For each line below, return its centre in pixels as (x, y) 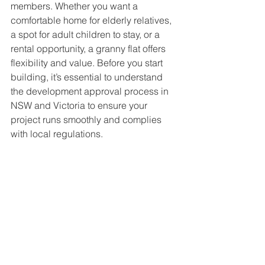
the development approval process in (91, 91)
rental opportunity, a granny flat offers (89, 49)
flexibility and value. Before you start (88, 63)
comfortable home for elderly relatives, (92, 20)
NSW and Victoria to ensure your (80, 105)
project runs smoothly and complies (87, 119)
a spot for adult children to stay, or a (86, 34)
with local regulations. (57, 134)
